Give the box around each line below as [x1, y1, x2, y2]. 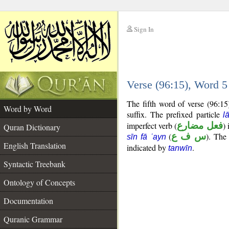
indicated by [127, 142, 168, 153]
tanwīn [168, 144, 192, 152]
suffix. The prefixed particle [127, 109, 223, 120]
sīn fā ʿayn [127, 132, 166, 141]
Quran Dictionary [4, 122, 60, 132]
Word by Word [4, 103, 52, 114]
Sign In [134, 25, 154, 34]
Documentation [4, 195, 53, 206]
